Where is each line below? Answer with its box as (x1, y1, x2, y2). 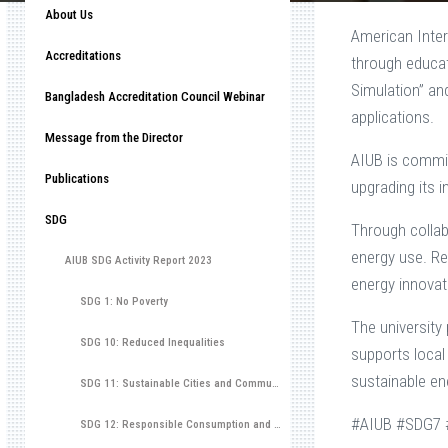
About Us (45, 7, 93, 22)
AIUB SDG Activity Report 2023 (65, 254, 212, 267)
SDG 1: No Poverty (80, 295, 168, 308)
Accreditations (45, 48, 121, 63)
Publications (45, 171, 109, 186)
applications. (351, 107, 434, 128)
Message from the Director (45, 130, 183, 145)
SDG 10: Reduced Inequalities (80, 336, 225, 349)
